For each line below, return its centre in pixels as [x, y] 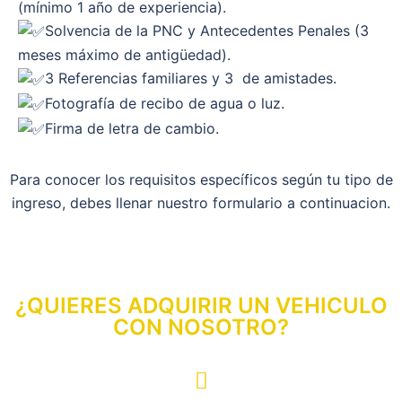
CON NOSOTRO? [201, 328]
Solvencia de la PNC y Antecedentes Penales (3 [207, 30]
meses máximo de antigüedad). [124, 55]
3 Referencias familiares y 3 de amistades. [191, 79]
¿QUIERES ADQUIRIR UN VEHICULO [201, 306]
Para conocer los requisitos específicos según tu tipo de [201, 180]
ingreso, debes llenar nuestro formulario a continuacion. [201, 203]
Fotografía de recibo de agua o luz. [165, 103]
